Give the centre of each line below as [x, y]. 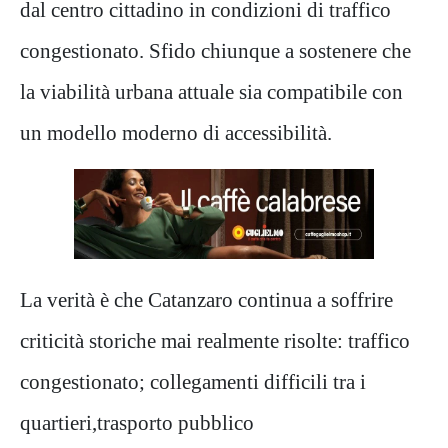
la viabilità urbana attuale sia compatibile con [211, 91]
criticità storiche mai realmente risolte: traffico [215, 340]
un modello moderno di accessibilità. [176, 132]
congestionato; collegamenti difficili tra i [193, 381]
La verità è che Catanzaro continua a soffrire [206, 299]
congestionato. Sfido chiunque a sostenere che [215, 50]
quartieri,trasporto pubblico [137, 422]
